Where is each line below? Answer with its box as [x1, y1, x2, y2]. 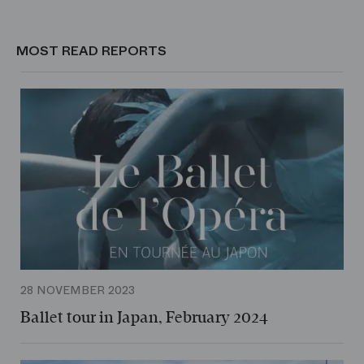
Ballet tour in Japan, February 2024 [20, 309, 268, 327]
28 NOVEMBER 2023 [20, 282, 135, 299]
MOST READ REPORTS [16, 41, 167, 60]
